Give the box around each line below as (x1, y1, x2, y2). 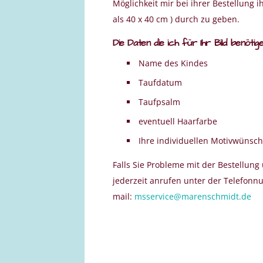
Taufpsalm (139, 96, 181, 107)
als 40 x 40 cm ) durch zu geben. (113, 13, 240, 25)
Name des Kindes (139, 57, 208, 69)
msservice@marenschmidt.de (134, 190, 251, 202)
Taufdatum (139, 76, 183, 88)
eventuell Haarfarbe (139, 115, 218, 127)
